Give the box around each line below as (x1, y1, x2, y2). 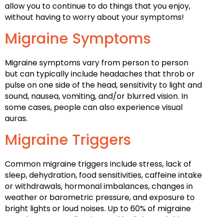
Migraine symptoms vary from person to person (5, 57, 188, 68)
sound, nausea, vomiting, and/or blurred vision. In (5, 90, 188, 102)
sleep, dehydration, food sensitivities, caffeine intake (5, 169, 202, 181)
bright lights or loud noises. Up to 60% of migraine (5, 202, 191, 214)
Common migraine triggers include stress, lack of (5, 158, 191, 170)
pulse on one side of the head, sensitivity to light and (5, 79, 202, 91)
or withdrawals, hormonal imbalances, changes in (5, 180, 193, 192)
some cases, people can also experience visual (5, 101, 183, 113)
